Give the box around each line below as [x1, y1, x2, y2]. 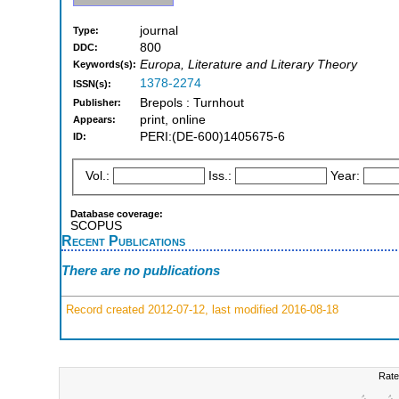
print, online [140, 113, 206, 127]
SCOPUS [70, 218, 122, 232]
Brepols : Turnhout [140, 96, 244, 110]
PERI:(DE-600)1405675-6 [140, 130, 285, 144]
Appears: [73, 114, 116, 126]
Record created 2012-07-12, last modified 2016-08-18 [62, 302, 338, 316]
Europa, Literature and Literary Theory [140, 58, 357, 72]
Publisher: [73, 97, 121, 109]
